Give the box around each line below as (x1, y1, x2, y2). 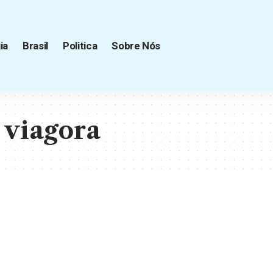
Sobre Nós (112, 39, 161, 52)
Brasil (22, 39, 48, 52)
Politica (62, 39, 97, 52)
